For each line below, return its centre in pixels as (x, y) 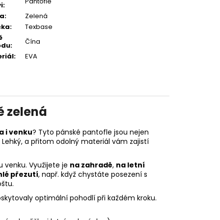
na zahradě (91, 165)
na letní (130, 165)
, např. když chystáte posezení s (93, 175)
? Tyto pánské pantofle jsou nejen (91, 132)
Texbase (39, 27)
